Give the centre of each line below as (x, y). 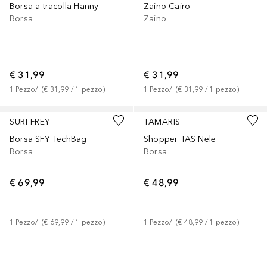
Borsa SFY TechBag (48, 139)
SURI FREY (30, 122)
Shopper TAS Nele (180, 139)
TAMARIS (162, 122)
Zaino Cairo (167, 7)
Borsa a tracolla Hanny (54, 7)
